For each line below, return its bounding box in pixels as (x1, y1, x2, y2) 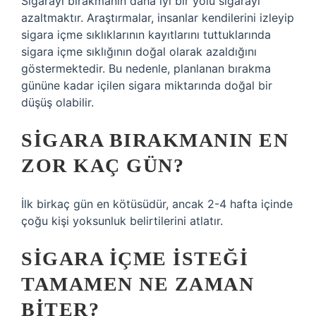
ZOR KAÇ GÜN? (21, 154, 184, 176)
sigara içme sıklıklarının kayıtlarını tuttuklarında (21, 28, 271, 42)
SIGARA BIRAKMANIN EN (21, 129, 288, 151)
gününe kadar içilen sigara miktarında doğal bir (21, 78, 272, 92)
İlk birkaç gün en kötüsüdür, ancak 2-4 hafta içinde (21, 197, 293, 211)
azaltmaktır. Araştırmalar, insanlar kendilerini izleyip (21, 11, 294, 25)
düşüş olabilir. (21, 95, 94, 109)
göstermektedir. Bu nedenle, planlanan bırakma (21, 61, 271, 75)
